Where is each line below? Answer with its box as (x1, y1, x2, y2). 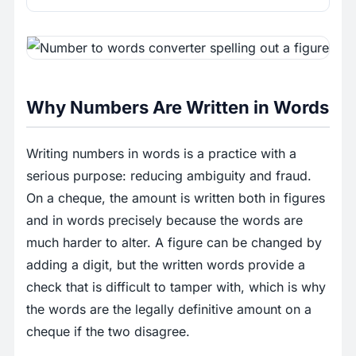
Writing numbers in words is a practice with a (26, 145, 296, 162)
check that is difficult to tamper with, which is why (26, 279, 326, 296)
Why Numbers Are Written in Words (26, 97, 329, 118)
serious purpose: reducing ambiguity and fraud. (26, 168, 311, 184)
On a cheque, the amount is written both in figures (26, 190, 325, 207)
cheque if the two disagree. (26, 323, 190, 340)
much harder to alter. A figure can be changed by (26, 234, 322, 251)
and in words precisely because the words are (26, 212, 303, 229)
